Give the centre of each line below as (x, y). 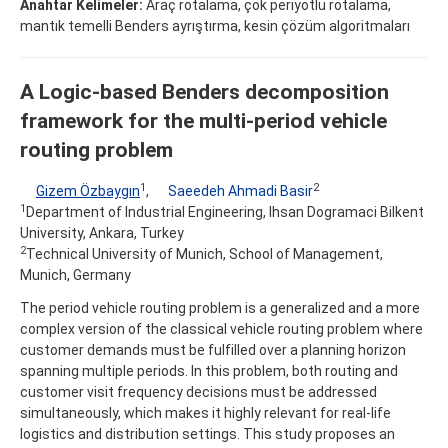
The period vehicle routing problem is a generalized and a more (220, 307)
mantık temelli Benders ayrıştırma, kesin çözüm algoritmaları (215, 25)
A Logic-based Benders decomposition (204, 91)
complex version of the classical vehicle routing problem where (221, 328)
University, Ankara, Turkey (102, 232)
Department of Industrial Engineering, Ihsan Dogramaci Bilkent (225, 211)
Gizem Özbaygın (88, 190)
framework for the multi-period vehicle (203, 120)
